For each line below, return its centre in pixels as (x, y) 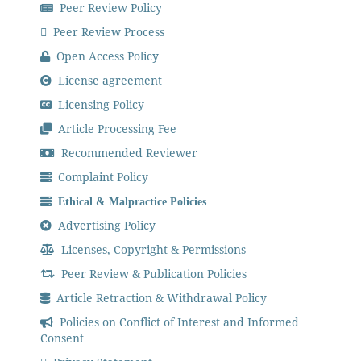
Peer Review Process (108, 32)
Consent (62, 338)
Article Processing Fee (116, 129)
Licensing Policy (100, 105)
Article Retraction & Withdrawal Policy (160, 297)
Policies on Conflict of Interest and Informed (178, 322)
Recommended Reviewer (128, 153)
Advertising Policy (106, 225)
